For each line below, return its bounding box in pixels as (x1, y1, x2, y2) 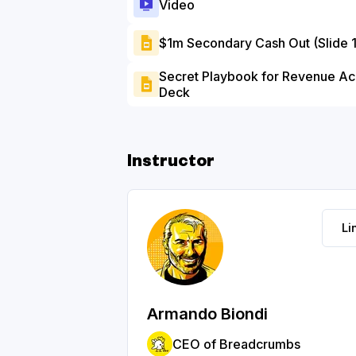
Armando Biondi (147, 304, 268, 323)
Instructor (127, 154, 215, 173)
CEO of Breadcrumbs (172, 336, 300, 352)
